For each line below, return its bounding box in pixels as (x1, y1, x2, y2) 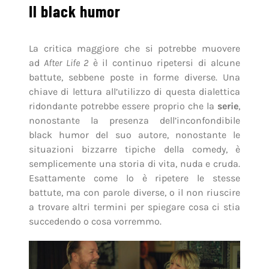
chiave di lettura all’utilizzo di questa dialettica (28, 86, 241, 98)
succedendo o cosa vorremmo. (28, 216, 162, 228)
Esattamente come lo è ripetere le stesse (28, 172, 241, 184)
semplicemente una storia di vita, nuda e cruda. (28, 158, 241, 170)
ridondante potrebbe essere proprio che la (28, 100, 218, 112)
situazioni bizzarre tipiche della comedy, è (28, 144, 241, 156)
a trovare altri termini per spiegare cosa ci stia (28, 201, 241, 213)
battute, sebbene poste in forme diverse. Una (28, 71, 241, 83)
